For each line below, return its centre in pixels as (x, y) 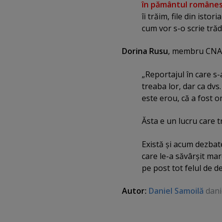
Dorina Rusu (145, 51)
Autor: (135, 191)
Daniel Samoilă (176, 191)
